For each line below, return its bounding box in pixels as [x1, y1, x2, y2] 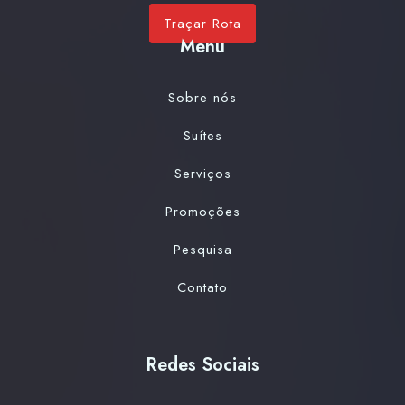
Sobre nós [168, 87, 237, 108]
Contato [177, 277, 228, 297]
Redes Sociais [146, 351, 259, 378]
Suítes [183, 125, 222, 146]
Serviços [174, 163, 231, 184]
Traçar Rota [164, 13, 241, 33]
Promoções [165, 201, 240, 221]
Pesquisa [173, 239, 232, 259]
